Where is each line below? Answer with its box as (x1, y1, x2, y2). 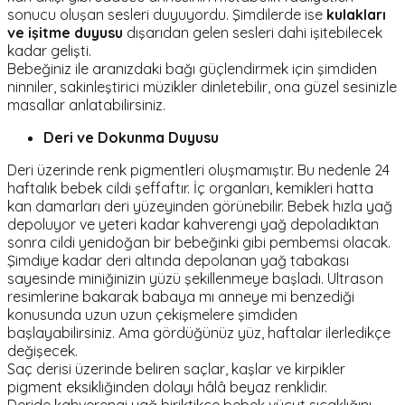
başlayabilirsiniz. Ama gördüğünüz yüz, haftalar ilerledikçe (7, 323, 391, 342)
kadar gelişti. (7, 41, 91, 60)
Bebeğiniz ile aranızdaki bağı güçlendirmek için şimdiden (7, 59, 377, 78)
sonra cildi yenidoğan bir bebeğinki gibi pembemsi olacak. (7, 232, 391, 251)
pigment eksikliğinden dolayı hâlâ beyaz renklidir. (7, 377, 327, 396)
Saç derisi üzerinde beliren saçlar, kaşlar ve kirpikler (7, 359, 345, 378)
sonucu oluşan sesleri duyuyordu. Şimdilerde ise (7, 5, 326, 24)
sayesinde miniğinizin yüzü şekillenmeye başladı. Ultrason (7, 268, 383, 287)
